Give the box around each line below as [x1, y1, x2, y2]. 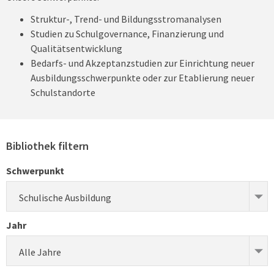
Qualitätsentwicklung [31, 42, 122, 54]
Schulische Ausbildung [19, 191, 111, 204]
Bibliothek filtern [6, 139, 89, 153]
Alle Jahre [19, 246, 61, 258]
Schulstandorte [31, 86, 95, 98]
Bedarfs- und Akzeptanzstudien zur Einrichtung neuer [31, 57, 254, 69]
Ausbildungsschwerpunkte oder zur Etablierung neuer [31, 72, 254, 84]
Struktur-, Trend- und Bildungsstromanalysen [31, 13, 221, 25]
